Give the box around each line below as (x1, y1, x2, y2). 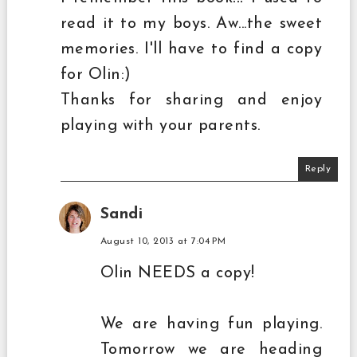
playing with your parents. (60, 117, 261, 134)
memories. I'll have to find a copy (60, 41, 323, 57)
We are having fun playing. (100, 316, 323, 332)
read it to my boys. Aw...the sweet (60, 15, 323, 32)
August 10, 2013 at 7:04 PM (100, 236, 226, 246)
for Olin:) (60, 66, 131, 83)
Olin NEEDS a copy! (100, 265, 255, 281)
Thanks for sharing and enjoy (60, 92, 323, 108)
